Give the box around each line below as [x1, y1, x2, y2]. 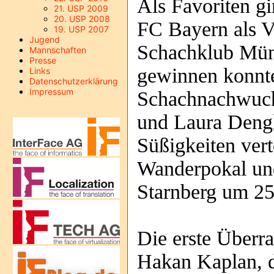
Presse [29, 55, 56, 65]
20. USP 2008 [54, 13, 110, 24]
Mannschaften [29, 45, 86, 55]
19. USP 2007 [54, 24, 109, 34]
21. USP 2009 [54, 3, 108, 13]
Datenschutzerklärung [29, 76, 118, 86]
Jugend [29, 34, 60, 45]
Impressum [29, 86, 73, 97]
